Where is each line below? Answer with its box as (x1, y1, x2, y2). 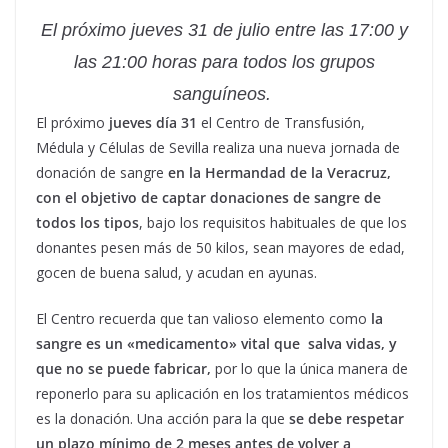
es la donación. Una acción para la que (36, 409, 289, 428)
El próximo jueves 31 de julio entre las (40, 20, 349, 40)
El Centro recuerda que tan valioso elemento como (36, 309, 367, 328)
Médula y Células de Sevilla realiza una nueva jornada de (36, 138, 400, 157)
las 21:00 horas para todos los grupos (73, 52, 375, 72)
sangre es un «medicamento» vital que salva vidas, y (36, 334, 397, 353)
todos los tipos (36, 213, 139, 232)
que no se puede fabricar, (36, 359, 211, 378)
